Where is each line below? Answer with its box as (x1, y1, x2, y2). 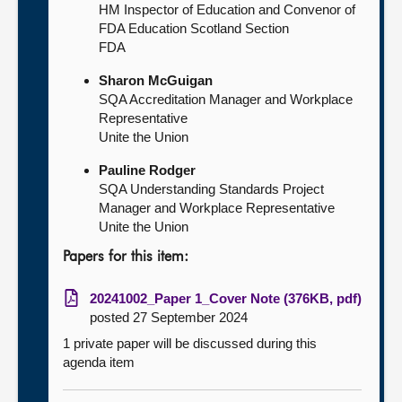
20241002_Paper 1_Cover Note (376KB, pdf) (90, 291, 362, 306)
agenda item (63, 354, 135, 370)
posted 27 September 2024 (90, 310, 248, 325)
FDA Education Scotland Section (99, 21, 289, 36)
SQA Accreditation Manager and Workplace (99, 92, 353, 107)
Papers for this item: (63, 250, 188, 265)
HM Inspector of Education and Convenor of (99, 2, 355, 17)
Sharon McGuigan (99, 73, 213, 88)
